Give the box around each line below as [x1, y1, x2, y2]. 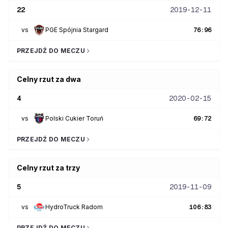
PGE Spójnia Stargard [45, 26, 108, 34]
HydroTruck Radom [45, 203, 103, 211]
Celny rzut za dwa [17, 75, 81, 83]
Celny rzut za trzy [17, 163, 80, 172]
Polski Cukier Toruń [45, 115, 103, 122]
